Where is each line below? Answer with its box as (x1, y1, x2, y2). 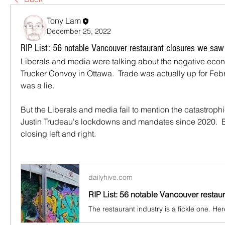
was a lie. (21, 80, 54, 90)
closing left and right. (21, 129, 96, 139)
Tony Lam (47, 16, 81, 26)
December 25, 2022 (47, 26, 111, 36)
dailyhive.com (88, 173, 133, 182)
